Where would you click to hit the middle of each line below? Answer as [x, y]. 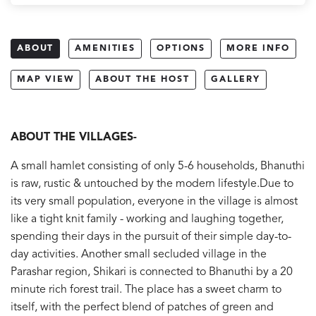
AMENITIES [105, 48]
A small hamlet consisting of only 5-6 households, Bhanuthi [158, 166]
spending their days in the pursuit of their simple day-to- [151, 237]
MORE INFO [258, 48]
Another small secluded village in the [174, 254]
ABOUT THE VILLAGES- [74, 137]
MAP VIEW [45, 79]
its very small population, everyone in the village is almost [154, 201]
